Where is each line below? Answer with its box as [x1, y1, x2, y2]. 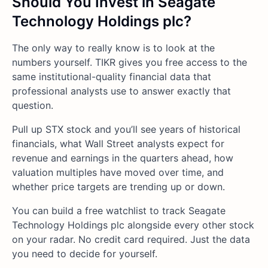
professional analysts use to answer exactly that [12, 84, 231, 97]
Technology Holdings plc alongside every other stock [12, 218, 254, 231]
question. [12, 99, 53, 111]
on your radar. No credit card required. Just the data [12, 233, 250, 245]
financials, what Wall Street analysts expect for [12, 137, 224, 150]
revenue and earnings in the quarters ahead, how [12, 151, 233, 164]
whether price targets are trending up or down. [12, 180, 225, 193]
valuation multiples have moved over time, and [12, 166, 224, 178]
